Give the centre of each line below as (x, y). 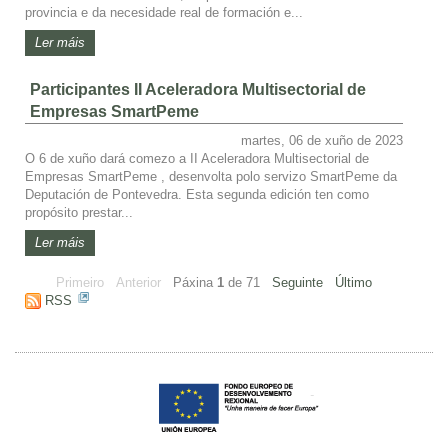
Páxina (195, 282)
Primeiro (80, 282)
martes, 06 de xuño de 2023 (322, 140)
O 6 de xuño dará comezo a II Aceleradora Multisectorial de (197, 158)
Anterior (138, 282)
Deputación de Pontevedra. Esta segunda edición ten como (197, 194)
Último (353, 282)
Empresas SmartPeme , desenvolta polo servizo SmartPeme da (211, 176)
